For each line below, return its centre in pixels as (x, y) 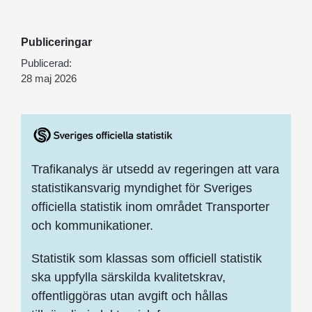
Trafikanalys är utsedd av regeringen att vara (155, 169)
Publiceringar (56, 42)
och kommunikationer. (92, 225)
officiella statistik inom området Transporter (150, 206)
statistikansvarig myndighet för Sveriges (142, 188)
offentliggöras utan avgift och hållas (130, 296)
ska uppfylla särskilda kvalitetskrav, (128, 277)
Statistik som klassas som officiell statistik (147, 258)
